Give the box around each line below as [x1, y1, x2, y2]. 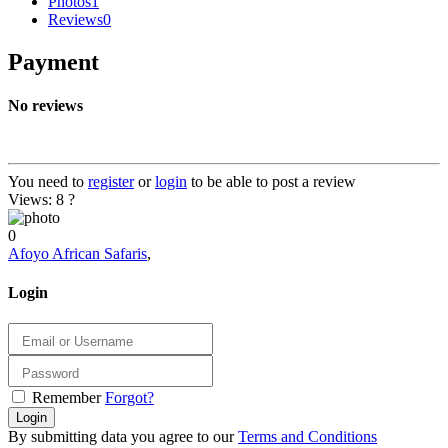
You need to [8, 172, 88, 190]
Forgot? [105, 388, 154, 406]
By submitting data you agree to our [8, 427, 238, 445]
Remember [32, 388, 101, 406]
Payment [8, 49, 99, 76]
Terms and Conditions [238, 427, 377, 445]
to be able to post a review [187, 172, 356, 190]
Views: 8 [8, 190, 68, 208]
